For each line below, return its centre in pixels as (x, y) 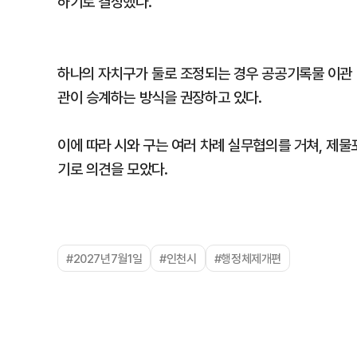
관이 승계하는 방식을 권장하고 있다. (160, 97)
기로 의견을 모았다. (113, 169)
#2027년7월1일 (104, 258)
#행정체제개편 (248, 258)
